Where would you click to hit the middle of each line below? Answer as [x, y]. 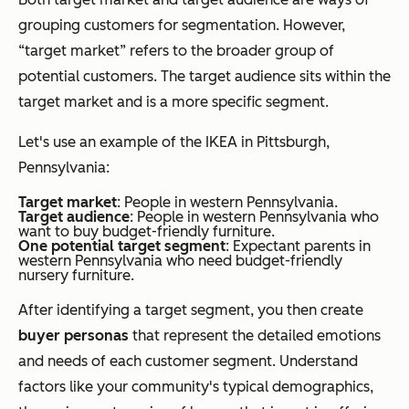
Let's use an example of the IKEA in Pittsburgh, [174, 142]
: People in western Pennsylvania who [254, 217]
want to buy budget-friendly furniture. [147, 232]
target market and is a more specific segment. [173, 102]
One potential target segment [122, 246]
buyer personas [73, 336]
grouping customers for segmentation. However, [182, 26]
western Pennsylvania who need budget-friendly [180, 261]
